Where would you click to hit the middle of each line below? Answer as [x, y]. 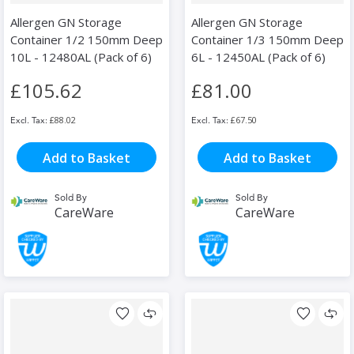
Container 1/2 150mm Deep [87, 40]
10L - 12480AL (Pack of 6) [81, 57]
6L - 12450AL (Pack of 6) [258, 57]
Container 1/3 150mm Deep [267, 40]
